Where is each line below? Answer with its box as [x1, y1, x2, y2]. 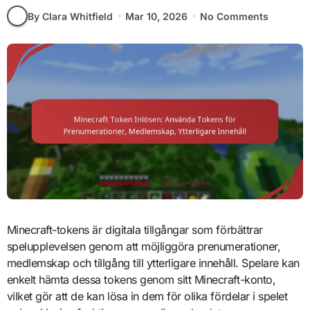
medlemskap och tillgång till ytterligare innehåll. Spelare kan [6, 256, 300, 271]
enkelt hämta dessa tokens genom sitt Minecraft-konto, [6, 273, 276, 287]
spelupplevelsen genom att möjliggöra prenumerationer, [6, 239, 281, 254]
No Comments [200, 10, 269, 22]
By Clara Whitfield [27, 10, 113, 22]
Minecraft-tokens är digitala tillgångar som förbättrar [6, 223, 263, 237]
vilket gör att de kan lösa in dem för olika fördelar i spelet [6, 289, 288, 304]
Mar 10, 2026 [125, 10, 188, 22]
